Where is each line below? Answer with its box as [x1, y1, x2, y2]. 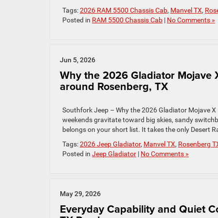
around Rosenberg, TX [60, 79, 168, 94]
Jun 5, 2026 [60, 56, 95, 64]
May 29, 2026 [60, 190, 101, 198]
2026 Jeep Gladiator [80, 140, 141, 148]
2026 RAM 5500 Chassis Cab [80, 6, 167, 14]
